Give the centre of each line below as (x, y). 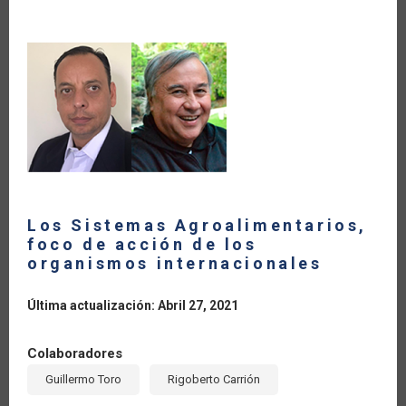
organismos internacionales (175, 263)
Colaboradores (75, 353)
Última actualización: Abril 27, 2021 (133, 305)
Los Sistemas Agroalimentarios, (198, 225)
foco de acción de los (142, 244)
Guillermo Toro (83, 379)
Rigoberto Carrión (214, 379)
